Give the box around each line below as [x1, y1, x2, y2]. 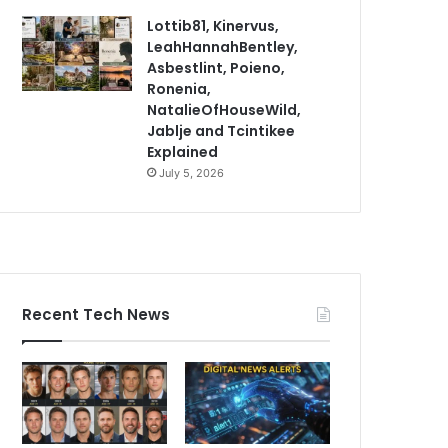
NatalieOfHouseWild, [147, 100, 302, 120]
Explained [147, 142, 219, 162]
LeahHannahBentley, [147, 37, 299, 57]
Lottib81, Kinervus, [147, 16, 280, 36]
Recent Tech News [22, 304, 171, 325]
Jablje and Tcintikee [147, 121, 296, 141]
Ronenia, [147, 79, 212, 99]
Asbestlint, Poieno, [147, 58, 286, 78]
